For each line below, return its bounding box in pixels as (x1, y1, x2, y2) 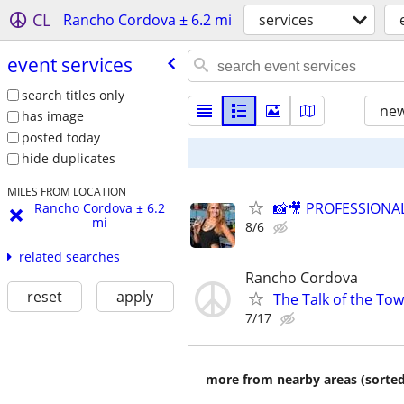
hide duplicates (21, 150, 115, 168)
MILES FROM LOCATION (6, 184, 126, 199)
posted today (21, 128, 100, 146)
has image (21, 107, 84, 125)
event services (6, 51, 133, 78)
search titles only (21, 86, 124, 104)
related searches (18, 248, 120, 266)
